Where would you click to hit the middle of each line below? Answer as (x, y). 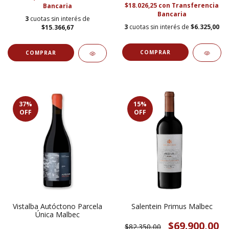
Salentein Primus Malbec (172, 207)
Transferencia (195, 6)
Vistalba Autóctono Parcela (57, 207)
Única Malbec (57, 215)
